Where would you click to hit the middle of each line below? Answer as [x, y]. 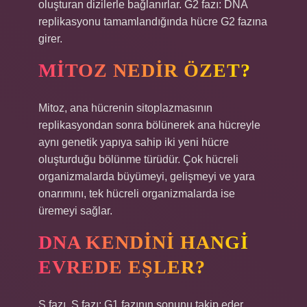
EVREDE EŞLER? [122, 267]
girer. [50, 39]
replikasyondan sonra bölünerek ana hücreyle [149, 125]
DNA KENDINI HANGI [144, 242]
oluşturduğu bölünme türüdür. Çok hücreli [138, 159]
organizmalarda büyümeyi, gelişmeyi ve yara [147, 176]
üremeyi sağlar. [75, 211]
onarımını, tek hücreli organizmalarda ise [137, 194]
